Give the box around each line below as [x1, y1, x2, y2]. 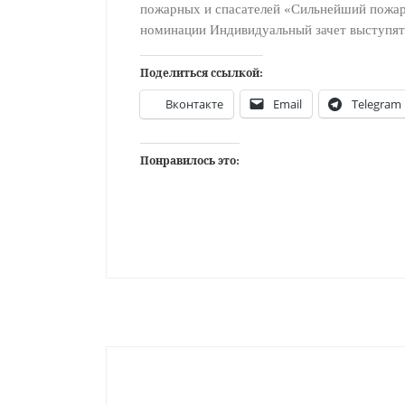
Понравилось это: [139, 153, 240, 169]
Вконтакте [165, 96, 223, 113]
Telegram [351, 96, 401, 113]
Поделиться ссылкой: [139, 65, 263, 81]
